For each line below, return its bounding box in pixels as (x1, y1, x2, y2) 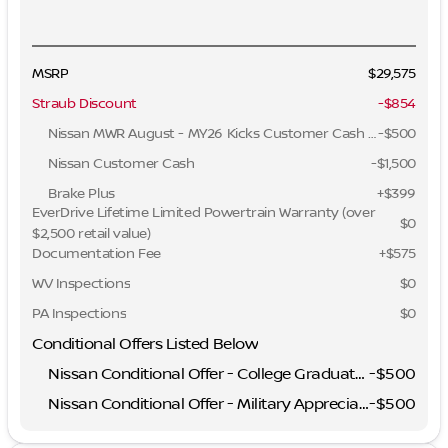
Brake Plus (48, 185, 115, 202)
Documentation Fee (32, 245, 161, 262)
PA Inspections (32, 305, 127, 322)
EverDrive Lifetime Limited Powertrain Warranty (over (32, 205, 376, 221)
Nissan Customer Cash (48, 155, 195, 172)
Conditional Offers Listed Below (32, 335, 259, 353)
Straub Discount (32, 95, 137, 112)
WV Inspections (32, 275, 131, 292)
